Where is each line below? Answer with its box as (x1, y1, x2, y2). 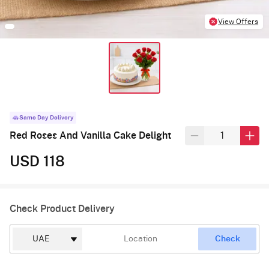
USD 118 (10, 155, 65, 170)
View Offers (218, 18, 259, 25)
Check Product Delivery (10, 204, 115, 214)
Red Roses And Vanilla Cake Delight (10, 131, 171, 141)
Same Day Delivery (19, 115, 74, 121)
